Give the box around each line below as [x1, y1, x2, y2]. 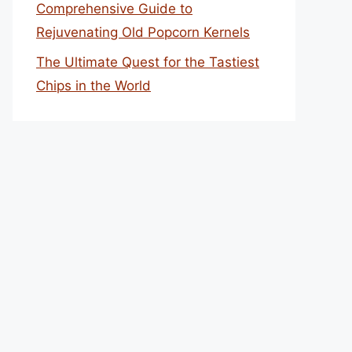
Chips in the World [36, 78, 151, 93]
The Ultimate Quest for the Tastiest [36, 54, 259, 70]
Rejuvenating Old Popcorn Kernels [36, 24, 250, 40]
